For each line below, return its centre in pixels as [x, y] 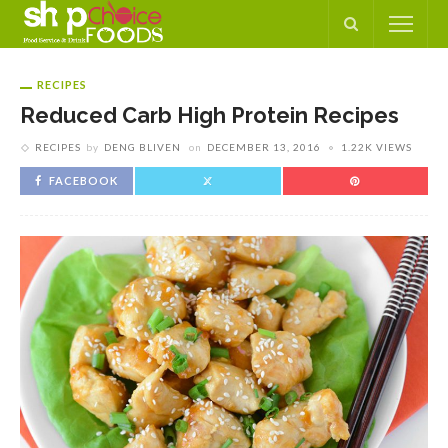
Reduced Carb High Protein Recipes [209, 115]
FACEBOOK [83, 180]
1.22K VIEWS [376, 147]
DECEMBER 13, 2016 [264, 147]
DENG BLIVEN [142, 147]
